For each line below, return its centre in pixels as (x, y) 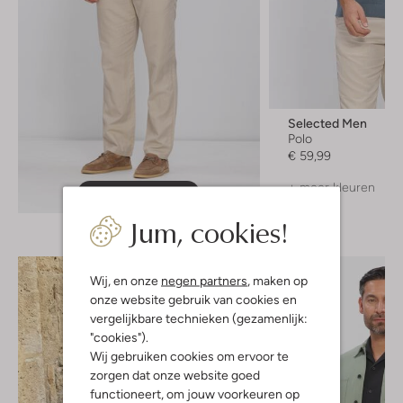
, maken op (278, 280)
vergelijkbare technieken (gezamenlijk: (199, 318)
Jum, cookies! (208, 231)
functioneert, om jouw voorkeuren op (195, 393)
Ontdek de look (132, 193)
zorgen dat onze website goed (175, 374)
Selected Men (327, 123)
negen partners (204, 280)
